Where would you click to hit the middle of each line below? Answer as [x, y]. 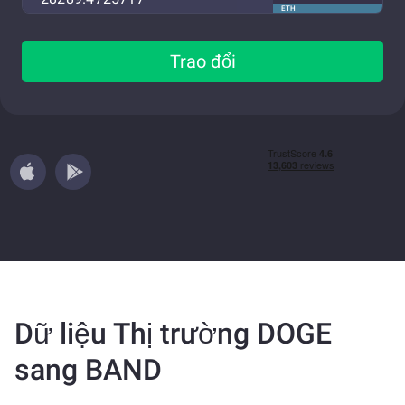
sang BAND [88, 370]
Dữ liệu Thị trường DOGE [173, 334]
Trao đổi [202, 61]
